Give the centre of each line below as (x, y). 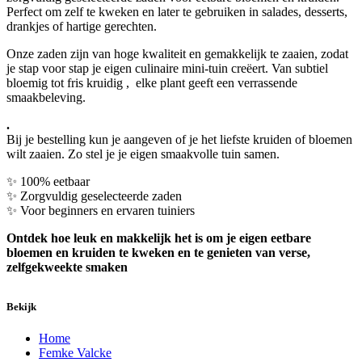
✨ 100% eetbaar (48, 182)
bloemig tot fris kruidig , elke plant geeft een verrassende (152, 83)
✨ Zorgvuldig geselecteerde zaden (94, 196)
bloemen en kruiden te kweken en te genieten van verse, (158, 253)
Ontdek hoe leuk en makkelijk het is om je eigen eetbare (159, 238)
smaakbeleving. (46, 98)
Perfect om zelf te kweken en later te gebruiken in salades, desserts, (177, 12)
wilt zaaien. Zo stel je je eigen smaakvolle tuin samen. (143, 154)
